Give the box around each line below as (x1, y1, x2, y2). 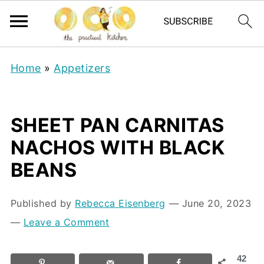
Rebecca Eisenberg (75, 197, 166, 209)
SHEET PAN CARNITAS (10, 114, 225, 137)
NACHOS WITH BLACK (10, 136, 225, 159)
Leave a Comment (23, 216, 110, 228)
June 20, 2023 (181, 197, 252, 209)
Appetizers (54, 62, 111, 74)
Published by (10, 197, 75, 209)
